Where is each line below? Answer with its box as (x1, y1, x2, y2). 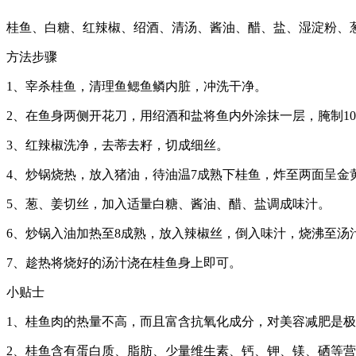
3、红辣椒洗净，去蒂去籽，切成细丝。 (6, 137, 229, 152)
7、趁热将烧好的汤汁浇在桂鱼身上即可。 (6, 255, 242, 269)
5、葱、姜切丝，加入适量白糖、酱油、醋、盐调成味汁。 (6, 196, 331, 211)
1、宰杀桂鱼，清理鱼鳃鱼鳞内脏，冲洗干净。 (6, 79, 267, 93)
